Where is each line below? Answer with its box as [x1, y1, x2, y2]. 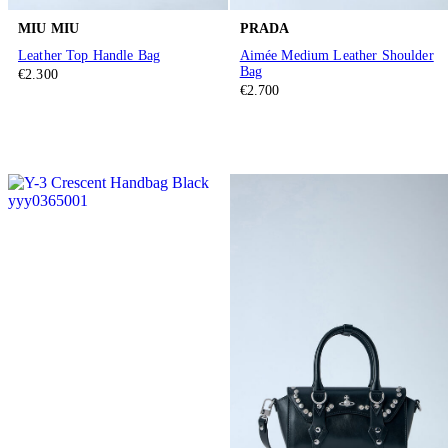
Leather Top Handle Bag [18, 48, 161, 64]
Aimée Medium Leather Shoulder [239, 48, 434, 64]
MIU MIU [18, 20, 79, 36]
